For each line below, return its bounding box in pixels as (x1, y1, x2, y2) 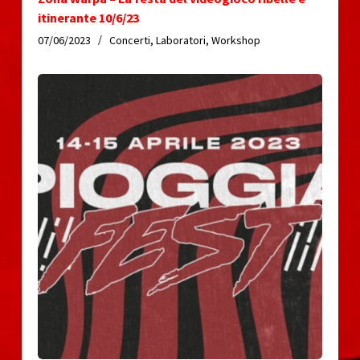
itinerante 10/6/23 (37, 10, 139, 27)
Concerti (108, 33, 150, 48)
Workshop (211, 33, 260, 48)
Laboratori (155, 33, 206, 48)
